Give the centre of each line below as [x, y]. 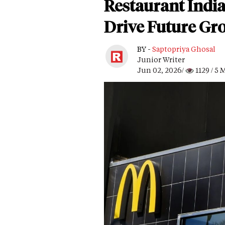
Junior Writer [161, 59]
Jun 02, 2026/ [161, 70]
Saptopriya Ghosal [184, 49]
